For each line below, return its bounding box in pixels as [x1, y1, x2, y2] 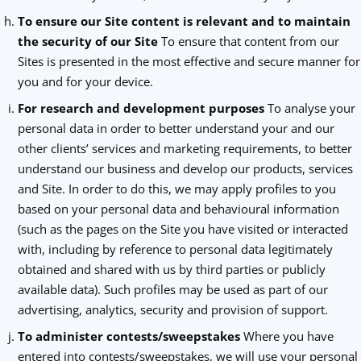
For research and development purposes [17, 100, 264, 116]
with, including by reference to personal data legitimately [17, 241, 333, 257]
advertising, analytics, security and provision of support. [17, 301, 328, 317]
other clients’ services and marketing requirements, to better [17, 140, 352, 156]
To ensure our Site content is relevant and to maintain [17, 13, 351, 29]
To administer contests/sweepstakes [17, 328, 240, 344]
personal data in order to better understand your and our [17, 120, 334, 136]
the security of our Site [17, 33, 158, 49]
